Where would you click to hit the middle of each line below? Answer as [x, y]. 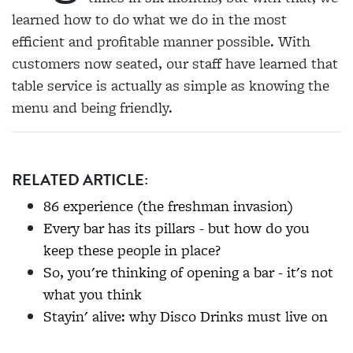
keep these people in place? [132, 251]
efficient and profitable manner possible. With [161, 42]
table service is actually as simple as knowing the [171, 86]
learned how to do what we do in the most [149, 20]
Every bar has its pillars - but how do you [176, 229]
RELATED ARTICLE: [80, 180]
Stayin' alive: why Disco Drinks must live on [186, 317]
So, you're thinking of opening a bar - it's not [188, 273]
